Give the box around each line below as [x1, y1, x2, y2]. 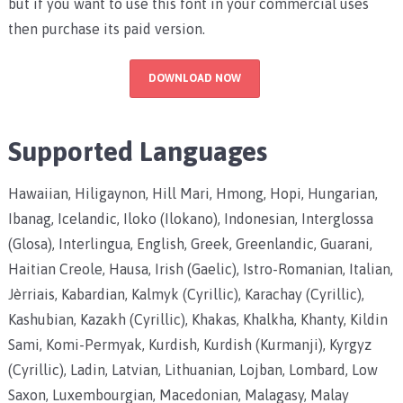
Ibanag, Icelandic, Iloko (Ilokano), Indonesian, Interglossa [7, 210, 373, 227]
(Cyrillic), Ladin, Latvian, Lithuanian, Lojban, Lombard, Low [7, 361, 378, 378]
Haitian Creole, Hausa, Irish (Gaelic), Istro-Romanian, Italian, [7, 260, 393, 277]
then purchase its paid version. [7, 20, 205, 37]
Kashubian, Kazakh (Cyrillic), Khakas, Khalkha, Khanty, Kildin [7, 310, 388, 327]
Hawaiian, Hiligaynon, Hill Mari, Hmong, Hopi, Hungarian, [7, 184, 378, 201]
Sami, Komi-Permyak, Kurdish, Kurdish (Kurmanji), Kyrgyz [7, 336, 372, 353]
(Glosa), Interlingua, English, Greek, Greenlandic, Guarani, [7, 235, 372, 252]
